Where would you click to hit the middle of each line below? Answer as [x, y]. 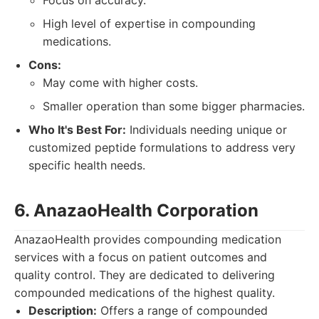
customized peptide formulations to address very [162, 147]
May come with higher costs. [120, 83]
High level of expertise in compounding [149, 23]
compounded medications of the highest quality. [145, 293]
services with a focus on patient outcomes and [141, 257]
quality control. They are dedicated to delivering [145, 275]
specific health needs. [87, 165]
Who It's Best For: [77, 130]
